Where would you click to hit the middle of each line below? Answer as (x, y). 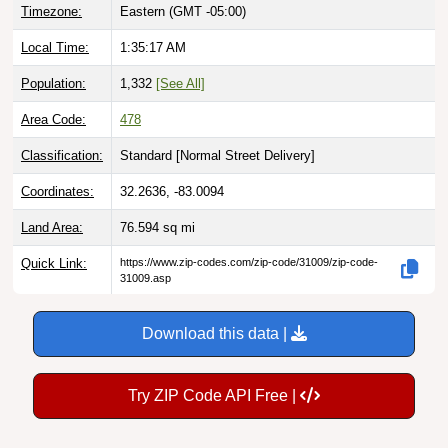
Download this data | (216, 333)
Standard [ (150, 155)
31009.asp (145, 277)
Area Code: (53, 119)
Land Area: (52, 227)
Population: (53, 83)
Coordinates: (57, 191)
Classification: (62, 155)
